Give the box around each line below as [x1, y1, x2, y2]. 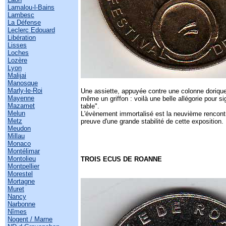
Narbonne [8, 200, 35, 208]
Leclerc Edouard [8, 26, 55, 34]
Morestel [8, 170, 33, 178]
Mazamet [8, 102, 35, 109]
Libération [8, 34, 36, 41]
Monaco [8, 140, 31, 147]
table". [81, 102, 101, 110]
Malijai [8, 72, 26, 79]
